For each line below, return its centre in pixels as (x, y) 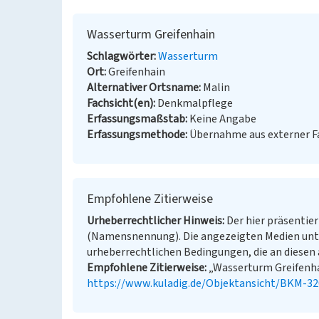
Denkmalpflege (195, 103)
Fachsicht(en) (120, 103)
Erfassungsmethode (136, 135)
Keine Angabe (223, 119)
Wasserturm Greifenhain (151, 35)
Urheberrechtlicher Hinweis (155, 221)
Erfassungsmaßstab (136, 119)
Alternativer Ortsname (143, 88)
